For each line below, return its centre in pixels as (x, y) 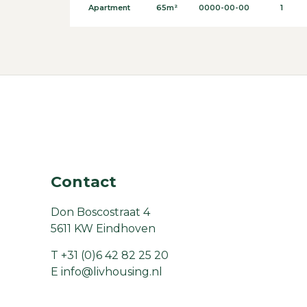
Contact (84, 182)
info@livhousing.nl (112, 272)
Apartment (110, 8)
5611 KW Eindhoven (103, 229)
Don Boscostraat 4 (100, 212)
